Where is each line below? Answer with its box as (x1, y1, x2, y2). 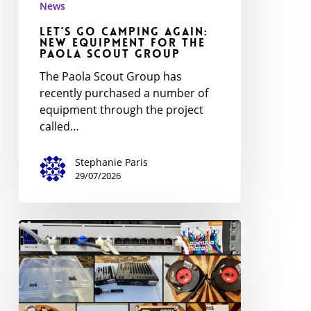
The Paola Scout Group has (39, 68, 182, 84)
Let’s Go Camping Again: (39, 24, 208, 39)
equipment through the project (39, 101, 203, 117)
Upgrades (17, 253, 69, 269)
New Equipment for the (39, 35, 205, 50)
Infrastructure (17, 269, 92, 285)
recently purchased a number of (39, 85, 208, 101)
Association (17, 236, 78, 252)
